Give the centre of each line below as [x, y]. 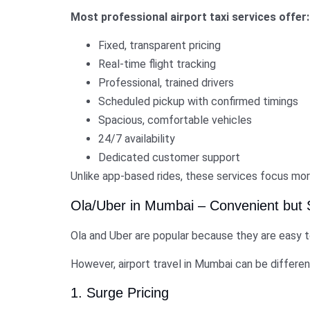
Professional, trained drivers [166, 83]
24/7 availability [137, 139]
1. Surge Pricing [120, 293]
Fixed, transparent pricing [159, 46]
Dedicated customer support [169, 158]
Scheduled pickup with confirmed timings [198, 102]
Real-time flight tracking [157, 64]
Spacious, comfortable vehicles [175, 120]
